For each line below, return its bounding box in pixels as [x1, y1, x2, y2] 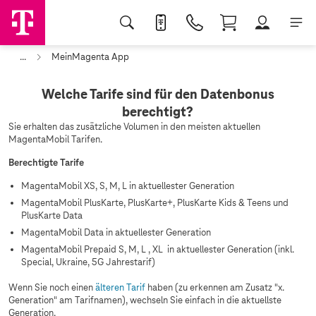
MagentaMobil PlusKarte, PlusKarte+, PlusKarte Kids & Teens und [21, 197, 288, 209]
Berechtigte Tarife [8, 157, 84, 169]
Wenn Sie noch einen [8, 281, 95, 293]
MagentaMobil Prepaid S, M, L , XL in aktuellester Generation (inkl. [21, 243, 294, 255]
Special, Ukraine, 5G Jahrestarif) [21, 256, 155, 268]
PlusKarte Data [21, 209, 83, 221]
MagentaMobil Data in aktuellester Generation [21, 226, 211, 238]
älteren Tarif [95, 281, 145, 293]
